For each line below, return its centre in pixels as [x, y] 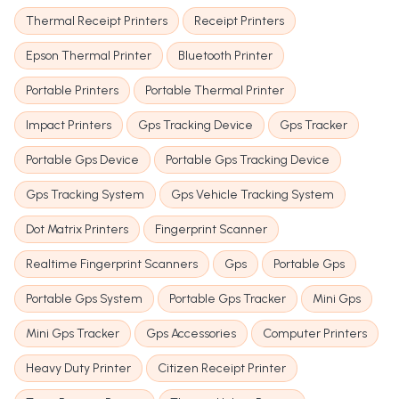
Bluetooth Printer [225, 56]
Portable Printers [72, 91]
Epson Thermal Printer [89, 56]
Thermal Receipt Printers [97, 21]
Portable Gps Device [82, 160]
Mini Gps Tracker [73, 334]
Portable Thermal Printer [215, 91]
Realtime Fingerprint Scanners [112, 265]
